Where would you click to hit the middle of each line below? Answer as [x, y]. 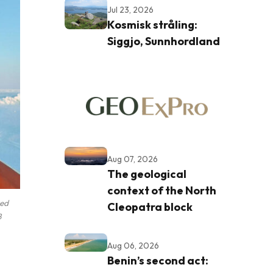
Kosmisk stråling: [152, 24]
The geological [147, 174]
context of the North [162, 190]
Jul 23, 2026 [130, 9]
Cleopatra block [150, 207]
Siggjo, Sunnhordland [164, 41]
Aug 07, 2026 [133, 159]
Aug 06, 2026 [133, 245]
